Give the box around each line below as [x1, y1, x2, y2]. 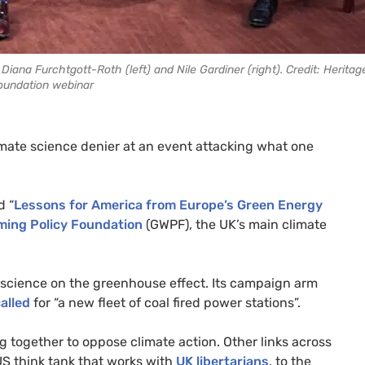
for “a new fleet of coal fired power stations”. [30, 294, 304, 310]
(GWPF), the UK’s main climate [143, 216, 327, 232]
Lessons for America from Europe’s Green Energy [14, 196, 323, 213]
